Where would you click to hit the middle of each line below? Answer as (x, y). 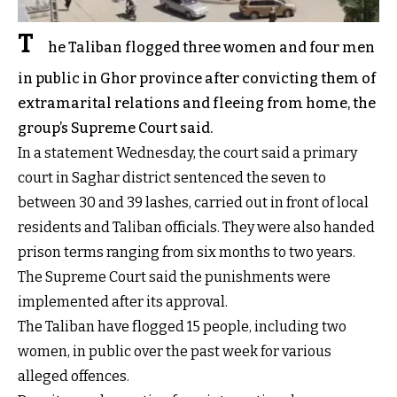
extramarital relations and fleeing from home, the (197, 103)
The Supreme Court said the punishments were (174, 276)
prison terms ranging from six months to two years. (187, 252)
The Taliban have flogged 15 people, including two (182, 326)
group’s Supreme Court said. (115, 128)
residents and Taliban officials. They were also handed (196, 227)
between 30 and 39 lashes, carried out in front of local (193, 202)
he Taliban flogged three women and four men (211, 47)
